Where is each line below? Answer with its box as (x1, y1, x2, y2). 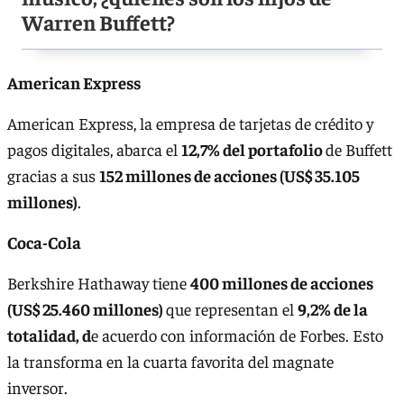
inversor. (7, 376, 71, 398)
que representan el (166, 298, 298, 319)
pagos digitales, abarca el (7, 138, 181, 160)
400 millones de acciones (190, 271, 373, 293)
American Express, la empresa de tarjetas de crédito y (7, 112, 373, 133)
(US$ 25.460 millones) (7, 298, 166, 319)
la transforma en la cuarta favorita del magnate (7, 350, 334, 372)
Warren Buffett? (22, 7, 175, 35)
